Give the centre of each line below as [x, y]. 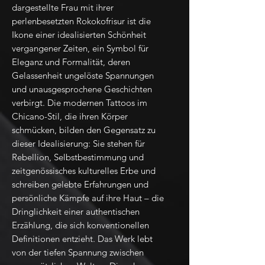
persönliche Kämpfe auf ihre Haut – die [88, 198]
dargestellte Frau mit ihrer [63, 8]
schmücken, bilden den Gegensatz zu [84, 130]
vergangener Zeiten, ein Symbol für [80, 49]
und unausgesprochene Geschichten [82, 89]
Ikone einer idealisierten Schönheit [79, 35]
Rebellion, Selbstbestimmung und [78, 157]
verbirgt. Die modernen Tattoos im [80, 103]
